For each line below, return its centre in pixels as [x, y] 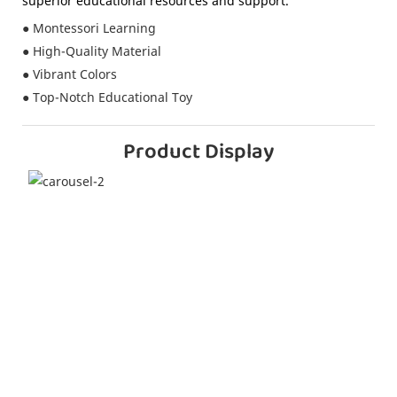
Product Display [198, 152]
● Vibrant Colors [70, 74]
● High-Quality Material [92, 51]
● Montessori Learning [89, 27]
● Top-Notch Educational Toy [107, 97]
